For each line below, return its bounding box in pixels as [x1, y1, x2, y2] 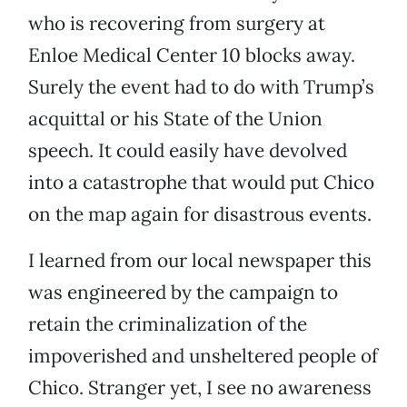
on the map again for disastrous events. [28, 202, 372, 227]
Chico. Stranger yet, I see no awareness [28, 375, 372, 401]
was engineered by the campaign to [28, 280, 338, 305]
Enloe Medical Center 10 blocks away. [28, 43, 355, 68]
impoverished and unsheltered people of [28, 343, 378, 369]
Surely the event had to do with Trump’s [28, 74, 374, 100]
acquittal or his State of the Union [28, 106, 323, 132]
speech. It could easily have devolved [28, 138, 347, 164]
